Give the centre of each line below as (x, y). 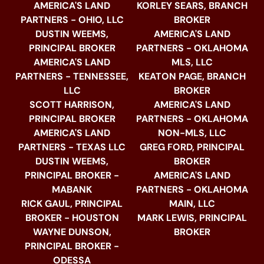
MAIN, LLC (192, 204)
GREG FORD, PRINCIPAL (192, 147)
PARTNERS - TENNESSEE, (72, 77)
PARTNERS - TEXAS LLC (72, 147)
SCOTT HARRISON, (72, 105)
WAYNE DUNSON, (72, 232)
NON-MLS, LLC (192, 133)
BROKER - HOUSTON (72, 218)
